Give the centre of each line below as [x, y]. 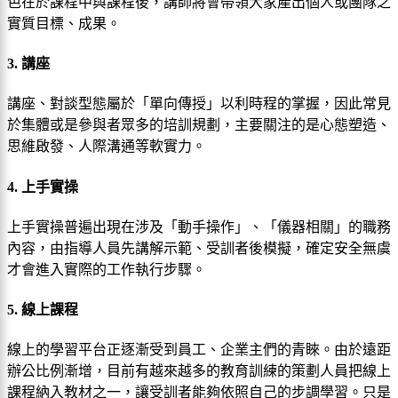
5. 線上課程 [43, 310]
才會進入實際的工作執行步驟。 [107, 269]
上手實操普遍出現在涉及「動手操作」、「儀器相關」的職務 [199, 227]
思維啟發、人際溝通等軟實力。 [107, 147]
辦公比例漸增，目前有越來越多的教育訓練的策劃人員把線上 [199, 371]
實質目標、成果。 [64, 23]
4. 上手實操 [43, 187]
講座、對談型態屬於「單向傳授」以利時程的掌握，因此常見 [199, 104]
